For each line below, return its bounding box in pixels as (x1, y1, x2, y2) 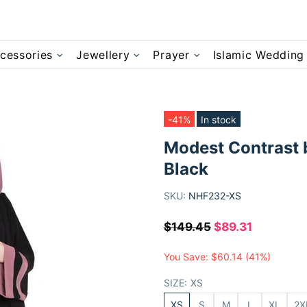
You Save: (164, 251, 211, 262)
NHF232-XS (188, 190, 241, 201)
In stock (201, 114, 236, 125)
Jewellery (76, 48, 130, 62)
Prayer (153, 48, 190, 62)
